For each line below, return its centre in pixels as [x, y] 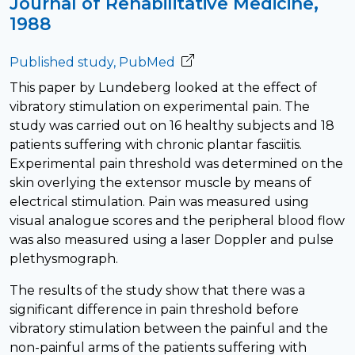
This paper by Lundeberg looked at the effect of [163, 88]
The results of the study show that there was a [157, 290]
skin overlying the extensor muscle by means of [160, 183]
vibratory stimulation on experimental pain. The [160, 107]
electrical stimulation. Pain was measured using [159, 202]
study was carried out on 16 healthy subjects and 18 [172, 126]
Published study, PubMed [92, 62]
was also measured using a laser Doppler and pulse [172, 240]
